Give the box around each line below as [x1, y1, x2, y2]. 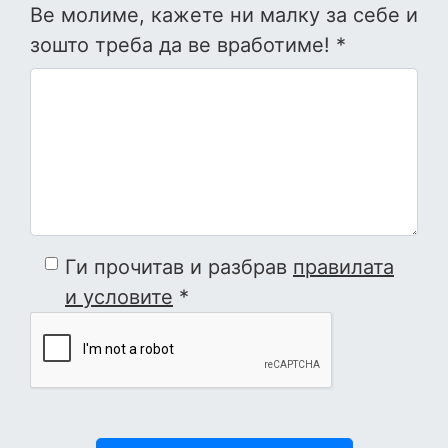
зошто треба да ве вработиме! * [30, 33, 346, 58]
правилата [293, 255, 394, 280]
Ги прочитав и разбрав [65, 255, 293, 280]
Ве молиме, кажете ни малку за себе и [30, 3, 418, 28]
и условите [65, 285, 173, 310]
